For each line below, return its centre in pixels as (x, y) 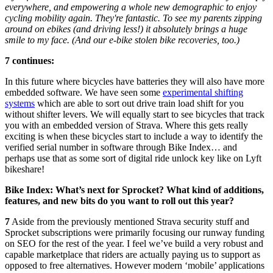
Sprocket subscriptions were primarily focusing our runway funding (135, 232)
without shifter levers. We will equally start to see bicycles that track (135, 114)
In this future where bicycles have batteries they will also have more (135, 81)
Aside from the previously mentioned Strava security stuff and (129, 221)
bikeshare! (25, 169)
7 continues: (30, 60)
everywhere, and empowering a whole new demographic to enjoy (131, 7)
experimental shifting (203, 92)
